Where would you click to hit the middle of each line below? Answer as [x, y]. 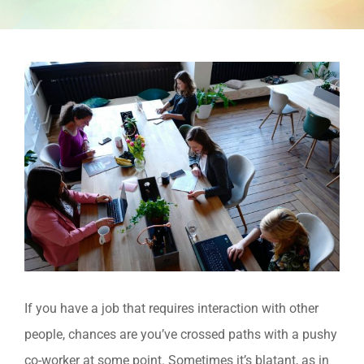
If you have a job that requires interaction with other [171, 309]
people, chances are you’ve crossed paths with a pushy [181, 335]
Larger [42, 99]
